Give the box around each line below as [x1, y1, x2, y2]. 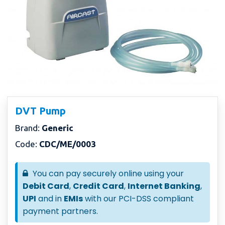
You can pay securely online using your [31, 167, 184, 179]
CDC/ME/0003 [39, 139, 96, 149]
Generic [42, 123, 74, 133]
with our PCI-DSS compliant [83, 192, 194, 204]
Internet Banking [128, 180, 201, 192]
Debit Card [23, 180, 70, 192]
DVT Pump [15, 104, 66, 117]
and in [36, 192, 64, 204]
